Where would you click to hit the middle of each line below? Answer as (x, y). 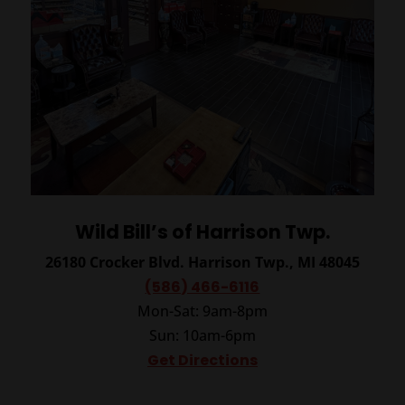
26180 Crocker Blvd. (116, 262)
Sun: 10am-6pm (202, 335)
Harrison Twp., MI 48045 (273, 262)
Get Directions (202, 360)
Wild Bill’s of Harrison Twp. (202, 231)
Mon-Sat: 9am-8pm (202, 311)
